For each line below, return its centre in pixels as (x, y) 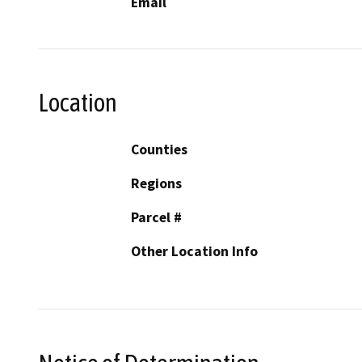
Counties (159, 150)
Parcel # (156, 218)
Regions (156, 184)
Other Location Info (194, 252)
